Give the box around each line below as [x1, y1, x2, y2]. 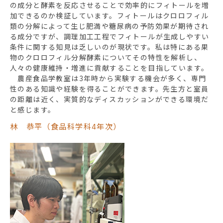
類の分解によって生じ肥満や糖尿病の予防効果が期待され [10, 22, 209, 31]
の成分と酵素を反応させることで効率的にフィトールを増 [10, 1, 210, 10]
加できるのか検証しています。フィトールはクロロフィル [10, 11, 209, 21]
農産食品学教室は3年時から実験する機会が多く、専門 [10, 74, 207, 84]
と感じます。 [10, 106, 56, 115]
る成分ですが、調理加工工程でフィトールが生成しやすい [10, 32, 210, 42]
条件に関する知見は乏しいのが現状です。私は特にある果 [10, 43, 209, 52]
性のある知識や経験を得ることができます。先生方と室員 [10, 85, 209, 94]
